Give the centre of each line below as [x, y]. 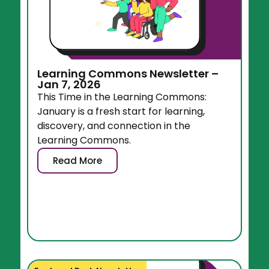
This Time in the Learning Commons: [122, 97]
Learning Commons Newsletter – [128, 74]
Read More [78, 161]
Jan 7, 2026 [69, 85]
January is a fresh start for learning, [121, 112]
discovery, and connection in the [114, 126]
